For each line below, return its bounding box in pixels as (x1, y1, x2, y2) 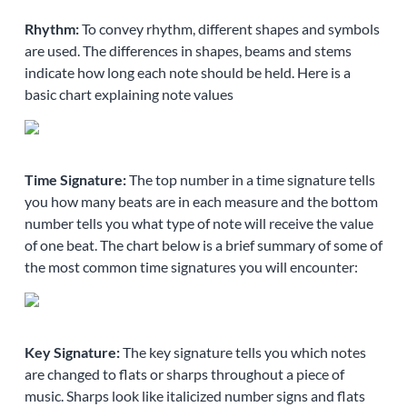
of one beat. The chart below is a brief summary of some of (24, 236, 382, 254)
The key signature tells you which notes (119, 343, 366, 362)
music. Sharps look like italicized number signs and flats (24, 387, 365, 405)
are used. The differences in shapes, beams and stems (24, 42, 352, 60)
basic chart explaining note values (24, 85, 233, 104)
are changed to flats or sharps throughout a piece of (24, 365, 344, 383)
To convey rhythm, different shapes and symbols (78, 20, 380, 38)
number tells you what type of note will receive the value (24, 214, 373, 233)
